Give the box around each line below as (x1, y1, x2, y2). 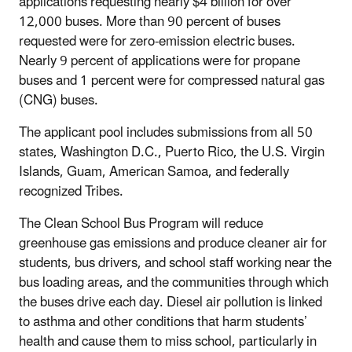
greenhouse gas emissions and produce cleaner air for (19, 229, 327, 258)
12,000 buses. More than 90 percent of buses (19, 7, 280, 36)
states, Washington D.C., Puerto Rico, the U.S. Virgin (19, 137, 324, 167)
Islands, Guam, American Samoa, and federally (19, 157, 289, 186)
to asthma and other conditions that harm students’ (19, 307, 307, 336)
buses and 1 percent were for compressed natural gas (19, 66, 324, 95)
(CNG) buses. (19, 86, 98, 115)
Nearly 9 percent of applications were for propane (19, 46, 300, 75)
